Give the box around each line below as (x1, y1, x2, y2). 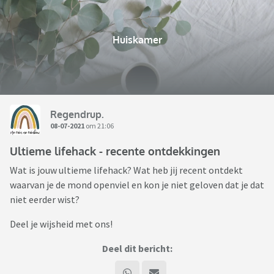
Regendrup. (50, 108, 104, 120)
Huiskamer (112, 34, 162, 46)
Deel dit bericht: (102, 242, 172, 255)
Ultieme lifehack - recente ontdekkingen (10, 144, 220, 158)
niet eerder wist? (10, 193, 80, 206)
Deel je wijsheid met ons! (10, 218, 113, 231)
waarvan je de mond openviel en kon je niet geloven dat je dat (10, 179, 264, 191)
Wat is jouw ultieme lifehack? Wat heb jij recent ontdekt (10, 164, 243, 177)
